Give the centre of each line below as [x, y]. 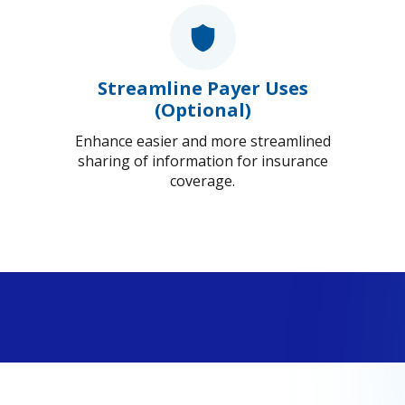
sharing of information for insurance [202, 161]
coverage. [202, 181]
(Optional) [202, 110]
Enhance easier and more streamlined [202, 141]
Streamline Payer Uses [202, 89]
